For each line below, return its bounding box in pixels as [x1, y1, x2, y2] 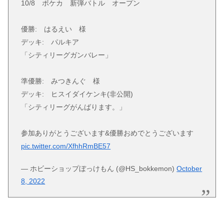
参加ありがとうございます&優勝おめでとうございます [21, 129, 194, 137]
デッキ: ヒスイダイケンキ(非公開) [21, 90, 133, 98]
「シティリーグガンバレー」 [21, 51, 112, 59]
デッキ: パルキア [21, 38, 79, 46]
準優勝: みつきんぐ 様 [21, 77, 100, 85]
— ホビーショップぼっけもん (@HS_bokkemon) [21, 164, 177, 172]
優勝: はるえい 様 [21, 25, 86, 33]
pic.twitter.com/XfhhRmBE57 [21, 142, 111, 150]
